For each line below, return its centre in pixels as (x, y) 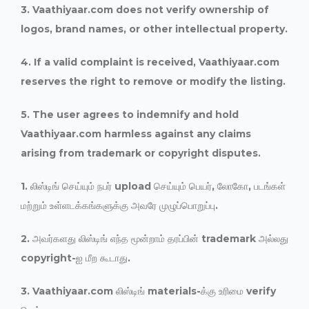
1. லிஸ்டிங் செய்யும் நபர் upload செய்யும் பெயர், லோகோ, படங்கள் (153, 186)
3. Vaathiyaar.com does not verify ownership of (145, 10)
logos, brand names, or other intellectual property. (154, 29)
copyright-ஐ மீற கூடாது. (76, 258)
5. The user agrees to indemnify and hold (130, 114)
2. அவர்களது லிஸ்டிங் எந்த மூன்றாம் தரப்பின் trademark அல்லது (154, 239)
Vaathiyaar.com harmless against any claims (136, 134)
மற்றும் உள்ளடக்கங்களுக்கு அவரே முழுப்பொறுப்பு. (119, 206)
